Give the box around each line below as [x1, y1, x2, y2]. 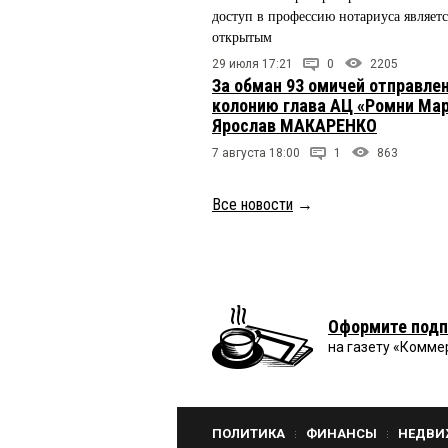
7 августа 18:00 [212, 146, 300, 161]
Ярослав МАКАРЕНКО [212, 115, 377, 137]
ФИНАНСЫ [306, 426, 377, 442]
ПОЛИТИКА [212, 426, 285, 442]
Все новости [212, 195, 293, 215]
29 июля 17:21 [212, 57, 293, 72]
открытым [212, 30, 272, 46]
